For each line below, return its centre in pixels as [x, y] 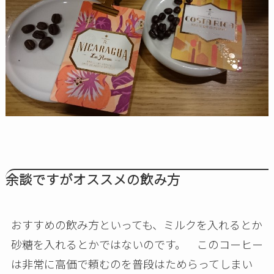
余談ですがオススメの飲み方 [93, 179]
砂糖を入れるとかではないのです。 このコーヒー [137, 244]
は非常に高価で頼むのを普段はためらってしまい [131, 264]
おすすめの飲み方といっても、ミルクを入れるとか [136, 225]
